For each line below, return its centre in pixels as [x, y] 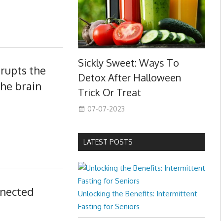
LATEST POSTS [108, 142]
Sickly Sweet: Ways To [128, 63]
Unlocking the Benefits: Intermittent [137, 194]
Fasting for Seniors [109, 207]
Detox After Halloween [129, 78]
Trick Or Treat [109, 92]
